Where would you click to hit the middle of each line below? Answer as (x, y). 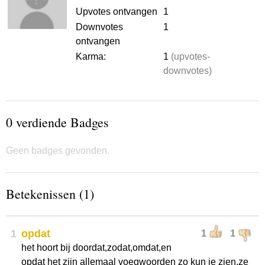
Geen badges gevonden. (58, 151)
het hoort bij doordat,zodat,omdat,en (96, 248)
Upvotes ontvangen (117, 12)
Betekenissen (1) (50, 194)
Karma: (91, 56)
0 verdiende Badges (57, 122)
